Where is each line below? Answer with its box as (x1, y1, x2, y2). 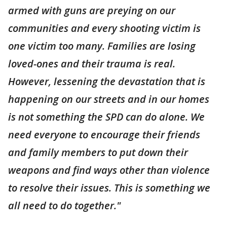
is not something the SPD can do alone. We (8, 110, 205, 124)
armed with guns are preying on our (8, 4, 175, 17)
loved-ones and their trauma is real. (8, 57, 175, 70)
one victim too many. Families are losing (8, 39, 196, 53)
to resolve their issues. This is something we (8, 181, 210, 195)
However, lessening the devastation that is (8, 74, 205, 88)
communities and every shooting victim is (8, 21, 201, 35)
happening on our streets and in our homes (8, 92, 209, 106)
